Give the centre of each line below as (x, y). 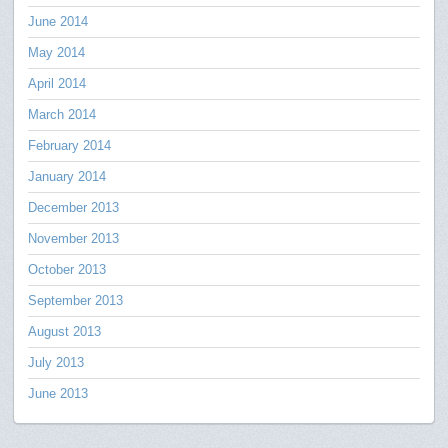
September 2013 (76, 300)
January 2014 (67, 176)
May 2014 (57, 52)
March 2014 (62, 114)
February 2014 (70, 145)
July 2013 (56, 362)
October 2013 (67, 269)
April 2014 (57, 83)
